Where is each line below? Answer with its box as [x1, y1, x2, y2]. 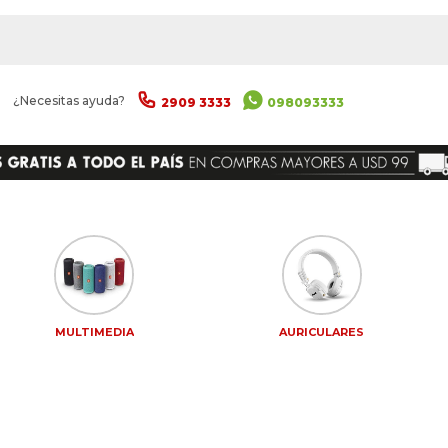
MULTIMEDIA [54, 325, 134, 339]
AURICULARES [279, 325, 364, 339]
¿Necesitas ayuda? [13, 93, 125, 108]
